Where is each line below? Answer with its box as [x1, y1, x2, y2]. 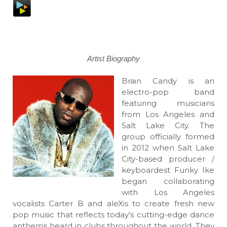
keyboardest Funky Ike [122, 165, 214, 175]
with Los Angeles [122, 187, 214, 197]
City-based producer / [122, 154, 214, 164]
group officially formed [122, 132, 214, 141]
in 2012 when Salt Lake [122, 143, 214, 153]
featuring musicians [122, 98, 214, 108]
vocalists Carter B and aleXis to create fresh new [13, 199, 214, 208]
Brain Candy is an [122, 76, 214, 86]
